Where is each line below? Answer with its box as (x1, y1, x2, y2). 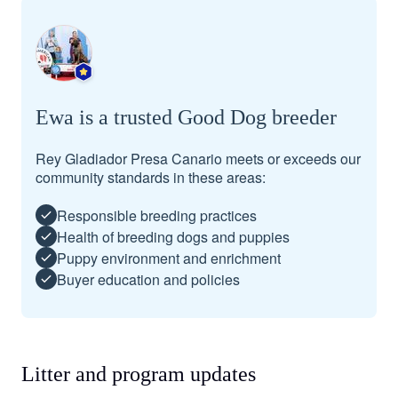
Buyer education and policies (57, 268, 240, 290)
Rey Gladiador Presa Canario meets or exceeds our (36, 148, 361, 169)
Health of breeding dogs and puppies (57, 226, 290, 247)
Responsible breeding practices (57, 204, 257, 226)
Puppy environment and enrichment (57, 247, 281, 268)
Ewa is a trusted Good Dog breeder (36, 106, 337, 129)
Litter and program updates (21, 362, 256, 386)
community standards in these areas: (36, 167, 266, 187)
